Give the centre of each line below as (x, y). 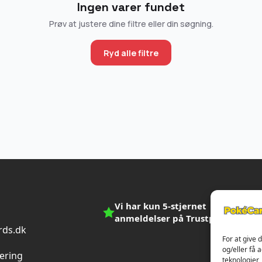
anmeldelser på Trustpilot (172, 218)
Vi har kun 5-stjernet (161, 206)
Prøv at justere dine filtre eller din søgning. (131, 24)
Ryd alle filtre (131, 53)
